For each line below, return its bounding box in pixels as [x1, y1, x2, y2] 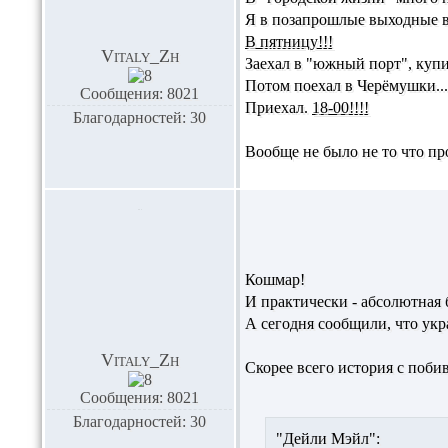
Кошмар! [245, 271, 305, 288]
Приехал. [245, 99, 312, 116]
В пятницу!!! [245, 33, 333, 50]
